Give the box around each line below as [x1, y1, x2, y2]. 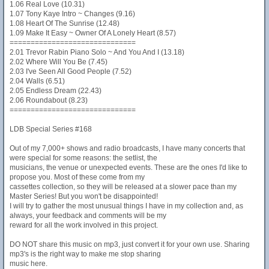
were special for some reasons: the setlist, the [10, 154, 157, 162]
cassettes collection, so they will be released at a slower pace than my [10, 183, 237, 191]
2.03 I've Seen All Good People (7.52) [10, 67, 131, 76]
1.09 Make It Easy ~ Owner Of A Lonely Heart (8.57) [10, 29, 176, 37]
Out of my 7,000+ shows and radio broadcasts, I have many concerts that [10, 144, 245, 153]
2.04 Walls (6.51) [10, 77, 65, 85]
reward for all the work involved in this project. [10, 221, 158, 229]
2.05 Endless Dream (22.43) [10, 86, 101, 95]
